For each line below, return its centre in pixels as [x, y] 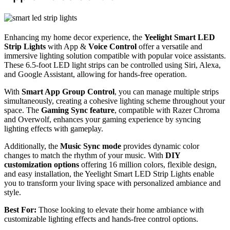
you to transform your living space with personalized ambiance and [112, 183]
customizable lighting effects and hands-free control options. [101, 219]
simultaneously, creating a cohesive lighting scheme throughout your [114, 101]
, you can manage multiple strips [167, 91]
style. [13, 192]
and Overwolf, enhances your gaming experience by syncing [102, 119]
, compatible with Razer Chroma [167, 110]
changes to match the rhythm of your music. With [85, 155]
